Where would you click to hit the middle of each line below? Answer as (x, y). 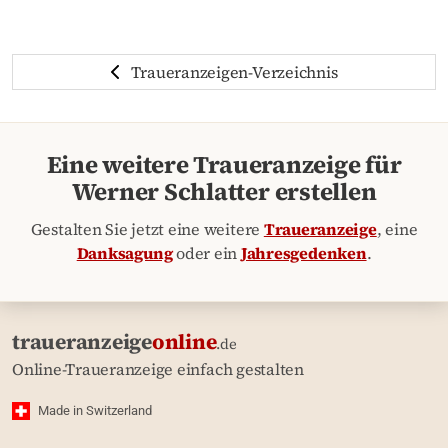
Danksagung (124, 253)
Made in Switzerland (95, 411)
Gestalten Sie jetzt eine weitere (147, 229)
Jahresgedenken (303, 253)
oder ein (206, 253)
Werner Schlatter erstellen (224, 192)
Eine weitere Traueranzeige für (224, 165)
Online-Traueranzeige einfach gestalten (158, 369)
